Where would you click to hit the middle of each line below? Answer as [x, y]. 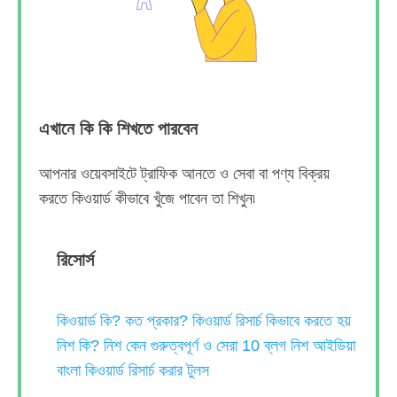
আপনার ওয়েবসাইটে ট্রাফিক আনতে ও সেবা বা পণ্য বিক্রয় [184, 174]
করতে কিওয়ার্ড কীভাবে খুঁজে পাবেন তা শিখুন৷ [147, 198]
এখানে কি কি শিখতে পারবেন [121, 128]
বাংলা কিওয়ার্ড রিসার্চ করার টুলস [133, 370]
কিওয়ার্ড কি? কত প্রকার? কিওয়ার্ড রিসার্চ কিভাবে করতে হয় [204, 321]
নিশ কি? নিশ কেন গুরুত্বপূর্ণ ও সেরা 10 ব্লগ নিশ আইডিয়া [206, 346]
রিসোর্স [75, 260]
